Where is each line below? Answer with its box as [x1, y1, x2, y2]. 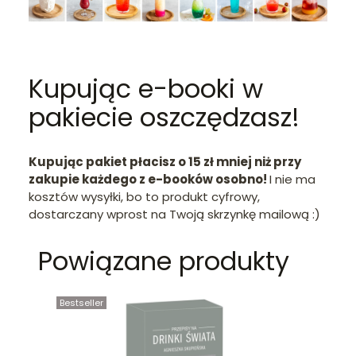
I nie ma [269, 170, 315, 188]
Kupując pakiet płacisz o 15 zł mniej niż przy [29, 153, 301, 170]
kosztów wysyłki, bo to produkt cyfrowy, [29, 188, 260, 205]
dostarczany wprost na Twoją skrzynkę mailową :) [29, 205, 320, 222]
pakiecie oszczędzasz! [29, 99, 300, 135]
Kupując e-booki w [29, 70, 263, 106]
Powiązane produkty [38, 242, 289, 279]
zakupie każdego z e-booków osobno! [29, 170, 269, 188]
